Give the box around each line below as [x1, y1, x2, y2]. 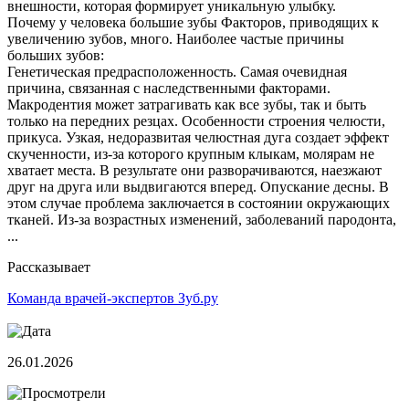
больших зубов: [7, 47, 104, 64]
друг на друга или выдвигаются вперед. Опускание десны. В [7, 179, 389, 195]
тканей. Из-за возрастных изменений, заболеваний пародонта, [7, 212, 396, 228]
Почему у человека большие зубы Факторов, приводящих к [7, 15, 379, 31]
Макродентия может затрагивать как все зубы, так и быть [7, 97, 366, 113]
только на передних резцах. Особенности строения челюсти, [7, 113, 385, 130]
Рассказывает [7, 259, 90, 276]
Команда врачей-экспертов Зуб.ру [7, 290, 218, 307]
